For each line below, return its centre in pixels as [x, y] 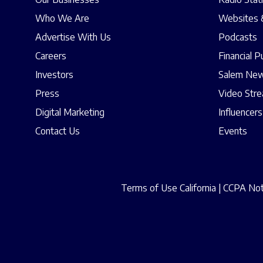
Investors [54, 75]
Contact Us [58, 131]
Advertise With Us [73, 37]
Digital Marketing [70, 112]
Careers [51, 56]
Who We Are [62, 18]
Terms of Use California [168, 188]
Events [233, 131]
